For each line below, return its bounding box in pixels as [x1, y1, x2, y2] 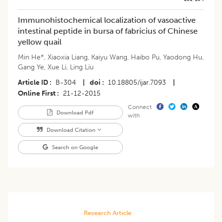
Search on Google [50, 144, 98, 151]
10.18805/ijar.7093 [108, 78, 166, 87]
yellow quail [18, 37, 61, 47]
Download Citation [45, 126, 98, 134]
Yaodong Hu [163, 53, 202, 62]
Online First [18, 89, 55, 98]
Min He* [18, 53, 44, 62]
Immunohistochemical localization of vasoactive [18, 15, 196, 25]
